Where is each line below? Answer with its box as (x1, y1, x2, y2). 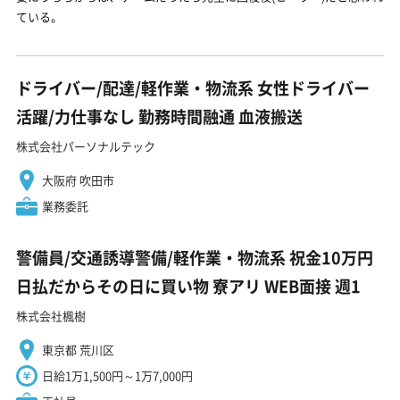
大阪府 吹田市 (42, 171, 114, 188)
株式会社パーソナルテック (16, 137, 155, 154)
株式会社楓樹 (16, 306, 86, 324)
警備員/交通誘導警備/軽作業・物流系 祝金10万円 (16, 245, 373, 270)
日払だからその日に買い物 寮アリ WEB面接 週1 (16, 273, 361, 298)
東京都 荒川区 (42, 340, 114, 358)
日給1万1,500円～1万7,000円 (42, 366, 193, 384)
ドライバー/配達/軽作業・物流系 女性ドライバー (16, 75, 370, 100)
